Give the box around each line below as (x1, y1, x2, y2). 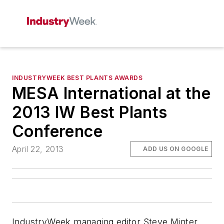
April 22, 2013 (12, 144, 64, 154)
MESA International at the (12, 83, 210, 103)
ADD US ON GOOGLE (143, 145, 208, 153)
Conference (12, 121, 102, 141)
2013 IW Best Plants (12, 102, 167, 122)
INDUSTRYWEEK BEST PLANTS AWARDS (12, 74, 143, 81)
